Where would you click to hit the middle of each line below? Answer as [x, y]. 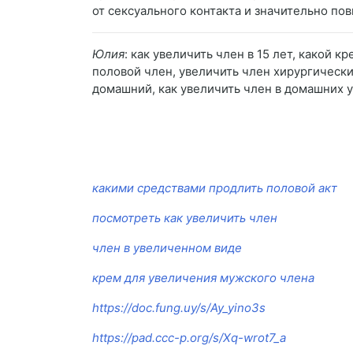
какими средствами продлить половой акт [215, 188]
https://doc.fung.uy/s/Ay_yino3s [179, 308]
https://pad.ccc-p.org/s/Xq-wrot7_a [189, 338]
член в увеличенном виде [167, 248]
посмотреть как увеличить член [185, 218]
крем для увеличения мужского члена [203, 278]
